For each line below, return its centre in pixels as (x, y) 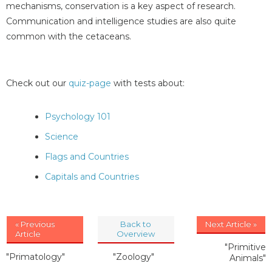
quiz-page (90, 83)
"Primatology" (36, 257)
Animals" (248, 258)
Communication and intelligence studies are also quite (121, 21)
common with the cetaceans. (69, 36)
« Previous (35, 224)
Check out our (37, 83)
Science (62, 137)
